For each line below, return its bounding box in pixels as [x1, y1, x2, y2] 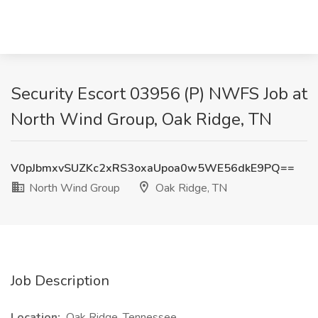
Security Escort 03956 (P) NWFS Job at [11, 82, 307, 105]
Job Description [11, 271, 109, 290]
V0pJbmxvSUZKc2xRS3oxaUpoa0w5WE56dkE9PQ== [11, 160, 295, 176]
